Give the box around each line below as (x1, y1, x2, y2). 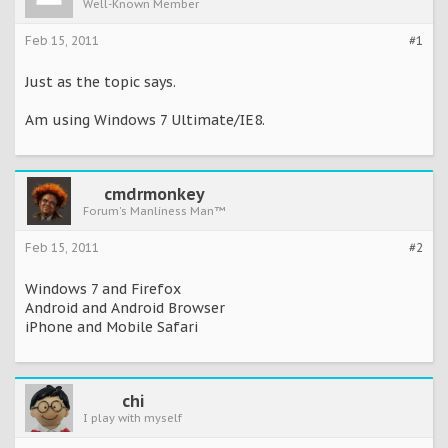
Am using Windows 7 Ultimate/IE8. (25, 111, 265, 130)
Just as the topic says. (25, 73, 176, 92)
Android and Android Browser (25, 299, 225, 318)
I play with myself (83, 411, 182, 426)
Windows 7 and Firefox (25, 280, 181, 299)
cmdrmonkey (103, 184, 205, 205)
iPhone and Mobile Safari (25, 318, 198, 337)
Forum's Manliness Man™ (83, 204, 225, 219)
